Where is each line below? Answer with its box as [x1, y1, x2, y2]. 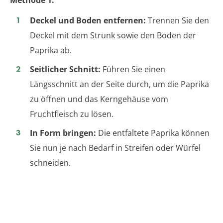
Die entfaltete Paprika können [96, 127, 210, 138]
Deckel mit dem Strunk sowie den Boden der [30, 29, 196, 41]
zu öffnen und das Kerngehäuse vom [30, 93, 168, 105]
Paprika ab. [30, 44, 72, 56]
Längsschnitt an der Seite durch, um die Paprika [30, 78, 209, 90]
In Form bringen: [30, 127, 96, 138]
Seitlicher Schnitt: [30, 63, 101, 75]
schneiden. [30, 157, 71, 168]
